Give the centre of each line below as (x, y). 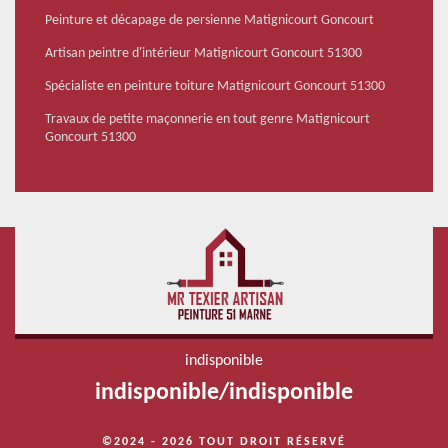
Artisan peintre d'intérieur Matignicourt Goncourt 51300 (203, 54)
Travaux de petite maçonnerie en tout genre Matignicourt (207, 120)
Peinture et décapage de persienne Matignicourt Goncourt (209, 21)
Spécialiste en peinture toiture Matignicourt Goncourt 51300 (215, 87)
